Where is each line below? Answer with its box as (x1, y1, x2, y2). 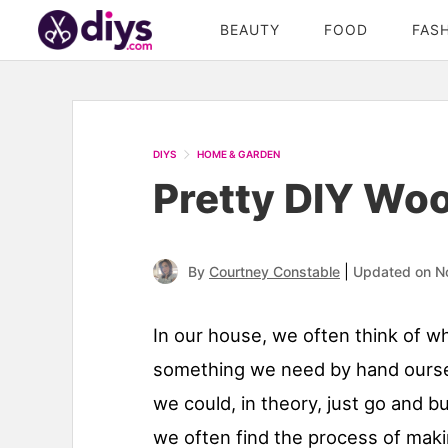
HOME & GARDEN (197, 148, 280, 161)
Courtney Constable (209, 263, 340, 281)
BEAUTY (220, 21, 280, 38)
